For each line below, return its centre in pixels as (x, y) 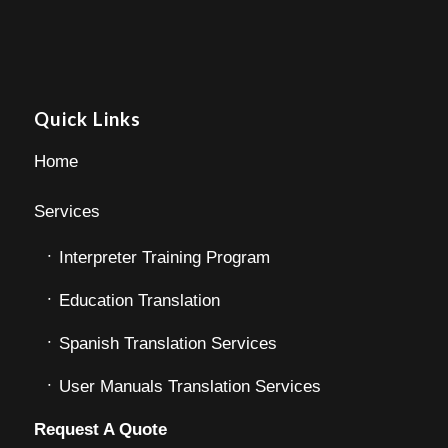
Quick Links (87, 118)
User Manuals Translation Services (189, 386)
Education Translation (139, 300)
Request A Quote (100, 429)
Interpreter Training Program (164, 257)
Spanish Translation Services (167, 343)
